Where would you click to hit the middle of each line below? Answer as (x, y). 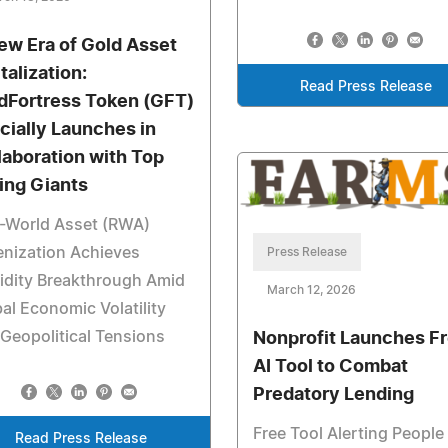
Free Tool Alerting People (348, 434)
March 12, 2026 (311, 290)
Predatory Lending (333, 395)
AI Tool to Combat (330, 367)
